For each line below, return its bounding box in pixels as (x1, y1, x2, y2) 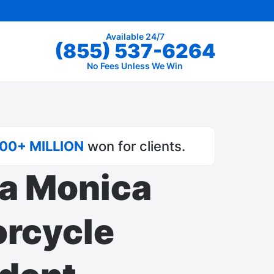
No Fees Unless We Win (87, 61, 183, 71)
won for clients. (84, 138, 186, 154)
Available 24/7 (105, 31, 165, 42)
